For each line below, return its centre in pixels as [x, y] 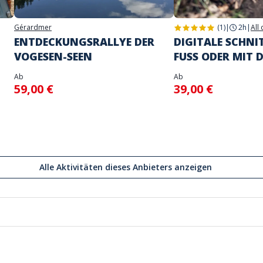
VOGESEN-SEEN [53, 56]
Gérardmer [33, 27]
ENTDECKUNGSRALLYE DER [84, 42]
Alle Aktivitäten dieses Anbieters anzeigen [126, 167]
